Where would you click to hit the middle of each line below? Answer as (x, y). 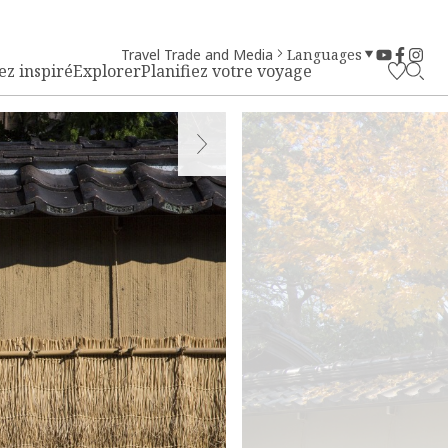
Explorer (107, 71)
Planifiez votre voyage (226, 71)
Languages (324, 54)
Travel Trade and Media (197, 54)
